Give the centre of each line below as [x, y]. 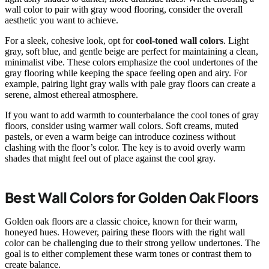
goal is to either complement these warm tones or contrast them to [128, 253]
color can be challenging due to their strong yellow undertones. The [132, 243]
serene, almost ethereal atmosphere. [71, 94]
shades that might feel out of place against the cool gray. [110, 158]
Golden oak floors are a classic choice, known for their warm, [121, 221]
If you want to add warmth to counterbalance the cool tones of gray [132, 115]
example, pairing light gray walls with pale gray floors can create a [130, 83]
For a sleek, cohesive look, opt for [70, 40]
